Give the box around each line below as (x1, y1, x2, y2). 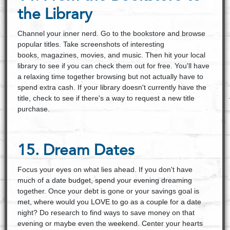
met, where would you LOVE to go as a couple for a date (17, 198, 201, 206)
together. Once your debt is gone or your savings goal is (17, 187, 199, 195)
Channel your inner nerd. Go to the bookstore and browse (17, 29, 205, 37)
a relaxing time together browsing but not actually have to (17, 72, 203, 81)
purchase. (17, 105, 52, 113)
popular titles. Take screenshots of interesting (17, 40, 164, 48)
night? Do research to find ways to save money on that (17, 208, 195, 217)
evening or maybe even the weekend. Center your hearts (17, 219, 203, 227)
